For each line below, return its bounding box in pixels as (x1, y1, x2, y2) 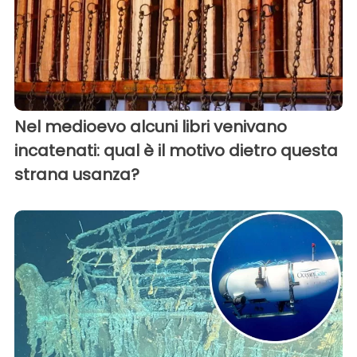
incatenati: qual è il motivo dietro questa (14, 139, 338, 162)
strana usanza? (14, 163, 139, 186)
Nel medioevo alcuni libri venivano (14, 115, 287, 138)
